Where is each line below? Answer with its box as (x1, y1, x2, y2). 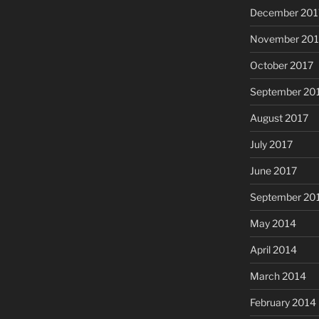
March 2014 (249, 270, 306, 283)
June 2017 (249, 164, 297, 177)
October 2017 (249, 59, 313, 72)
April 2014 (249, 244, 297, 256)
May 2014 (249, 217, 296, 230)
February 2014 (249, 296, 316, 309)
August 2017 (249, 112, 308, 125)
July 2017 (249, 138, 293, 151)
